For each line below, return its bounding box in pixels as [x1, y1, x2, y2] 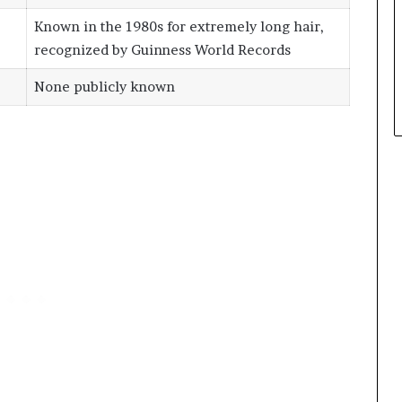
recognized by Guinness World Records [33, 41, 291, 59]
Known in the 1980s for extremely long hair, [33, 18, 324, 36]
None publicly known [33, 78, 175, 96]
